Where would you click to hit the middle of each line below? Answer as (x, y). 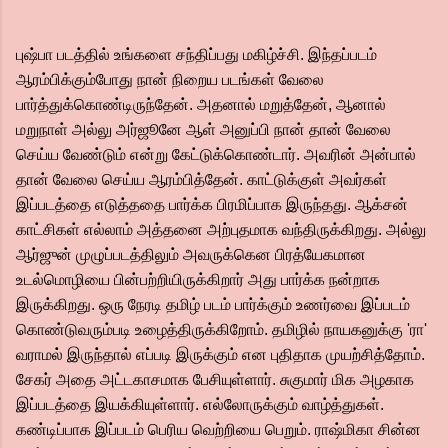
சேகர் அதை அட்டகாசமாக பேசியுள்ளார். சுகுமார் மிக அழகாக (215, 379)
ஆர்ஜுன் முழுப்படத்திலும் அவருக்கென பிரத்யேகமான (191, 254)
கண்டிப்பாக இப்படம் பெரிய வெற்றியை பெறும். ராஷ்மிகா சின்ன (218, 429)
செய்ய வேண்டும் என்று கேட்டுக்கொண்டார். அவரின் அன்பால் (216, 154)
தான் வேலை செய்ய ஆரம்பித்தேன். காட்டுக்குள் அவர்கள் (201, 179)
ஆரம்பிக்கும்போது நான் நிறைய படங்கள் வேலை (170, 79)
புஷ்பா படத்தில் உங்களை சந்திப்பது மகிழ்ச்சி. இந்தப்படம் (196, 54)
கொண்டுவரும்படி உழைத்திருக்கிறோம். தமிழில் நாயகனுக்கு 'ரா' (221, 329)
